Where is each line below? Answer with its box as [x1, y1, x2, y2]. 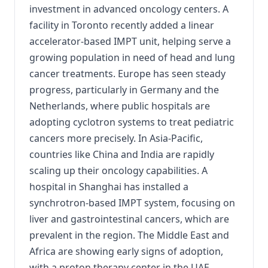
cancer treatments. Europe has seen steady [29, 66, 226, 80]
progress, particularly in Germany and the [29, 83, 219, 96]
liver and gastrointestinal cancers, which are [29, 212, 229, 226]
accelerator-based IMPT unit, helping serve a [29, 34, 231, 48]
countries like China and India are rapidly [29, 147, 214, 161]
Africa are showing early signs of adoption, [29, 244, 223, 258]
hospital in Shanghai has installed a [29, 179, 188, 193]
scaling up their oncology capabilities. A [29, 163, 208, 177]
